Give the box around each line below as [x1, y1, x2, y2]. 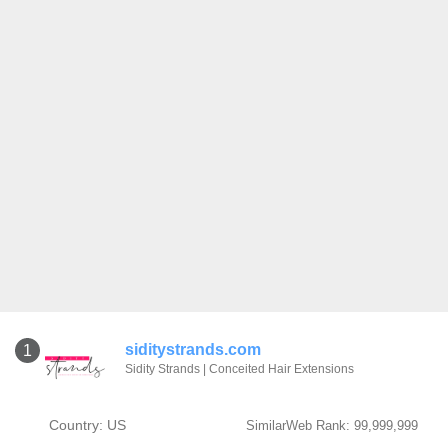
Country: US [48, 417, 126, 433]
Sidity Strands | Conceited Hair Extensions [125, 362, 354, 376]
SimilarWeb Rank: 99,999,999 [245, 418, 418, 433]
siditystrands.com [125, 341, 261, 358]
